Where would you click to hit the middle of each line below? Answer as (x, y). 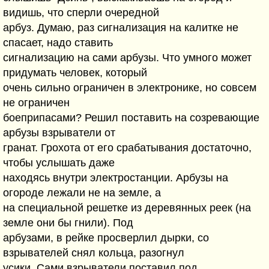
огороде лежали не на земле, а (82, 193)
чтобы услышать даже (59, 163)
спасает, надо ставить (58, 43)
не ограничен (36, 103)
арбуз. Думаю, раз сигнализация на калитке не (121, 28)
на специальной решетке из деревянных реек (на (127, 208)
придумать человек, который (75, 73)
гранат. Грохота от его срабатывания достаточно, (127, 148)
